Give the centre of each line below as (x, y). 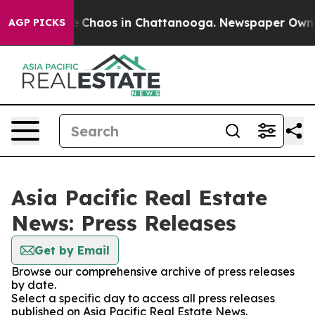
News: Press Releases (124, 223)
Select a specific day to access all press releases (143, 298)
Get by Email (72, 250)
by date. (34, 285)
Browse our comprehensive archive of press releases (153, 271)
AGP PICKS (37, 22)
